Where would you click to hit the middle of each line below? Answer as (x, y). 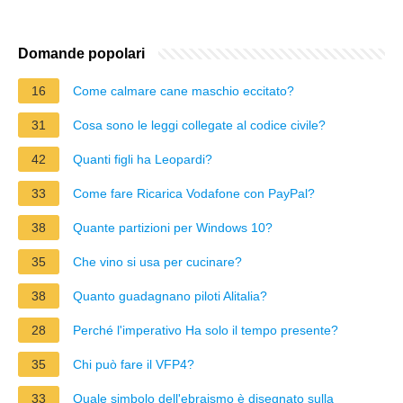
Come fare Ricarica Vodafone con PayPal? (194, 193)
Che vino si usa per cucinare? (157, 261)
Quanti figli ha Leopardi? (143, 159)
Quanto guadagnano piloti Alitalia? (170, 296)
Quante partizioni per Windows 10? (173, 227)
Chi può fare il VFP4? (134, 364)
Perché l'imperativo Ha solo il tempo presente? (206, 330)
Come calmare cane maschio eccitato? (184, 90)
